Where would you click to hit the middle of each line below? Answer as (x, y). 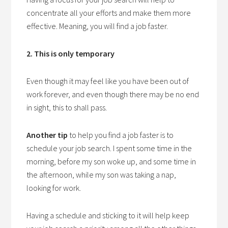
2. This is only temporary (71, 53)
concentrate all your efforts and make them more (109, 13)
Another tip (47, 135)
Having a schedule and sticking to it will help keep (108, 215)
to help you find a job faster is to (121, 135)
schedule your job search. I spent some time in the (109, 148)
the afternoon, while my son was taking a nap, (102, 175)
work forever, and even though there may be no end (113, 94)
